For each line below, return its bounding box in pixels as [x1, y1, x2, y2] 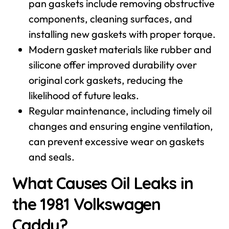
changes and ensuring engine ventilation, [29, 120, 213, 132]
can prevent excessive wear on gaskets [29, 135, 204, 148]
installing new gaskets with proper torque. [29, 28, 216, 40]
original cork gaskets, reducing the [29, 74, 183, 86]
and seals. [29, 150, 75, 163]
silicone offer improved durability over [29, 58, 197, 71]
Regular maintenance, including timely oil [29, 104, 212, 117]
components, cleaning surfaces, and [29, 12, 192, 25]
